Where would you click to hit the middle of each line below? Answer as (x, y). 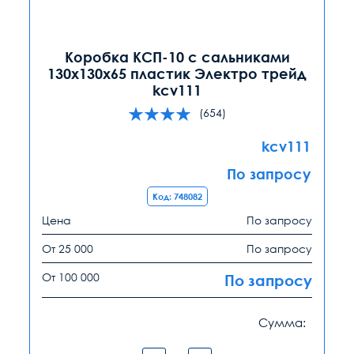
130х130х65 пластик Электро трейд (177, 73)
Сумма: (282, 322)
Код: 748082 (177, 196)
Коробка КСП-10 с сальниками (177, 56)
